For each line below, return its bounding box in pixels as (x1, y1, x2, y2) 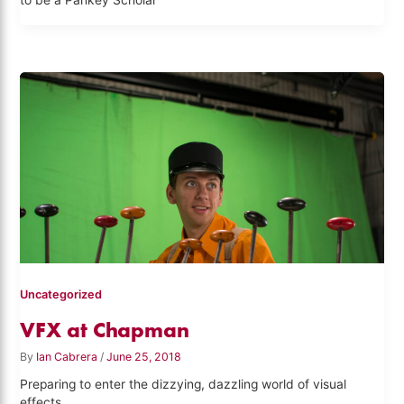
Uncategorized (20, 288, 103, 302)
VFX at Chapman (20, 316, 190, 343)
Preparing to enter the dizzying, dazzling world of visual (20, 376, 347, 391)
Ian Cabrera (36, 349, 101, 363)
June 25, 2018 (106, 349, 182, 363)
